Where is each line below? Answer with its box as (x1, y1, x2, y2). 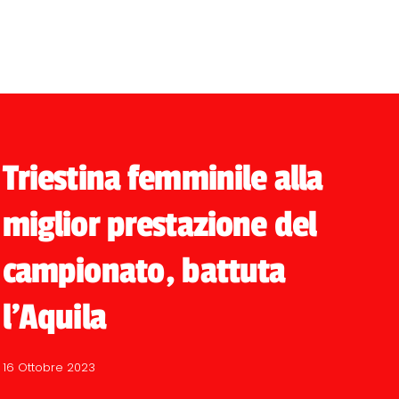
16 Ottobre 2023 (2, 359, 95, 376)
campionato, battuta (2, 249, 286, 293)
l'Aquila (2, 296, 106, 339)
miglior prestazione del (2, 203, 317, 247)
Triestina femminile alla (2, 157, 323, 200)
